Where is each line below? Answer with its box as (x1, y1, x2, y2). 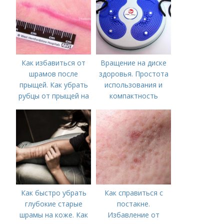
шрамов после (29, 69, 78, 79)
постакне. (117, 199, 150, 209)
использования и (104, 80, 163, 90)
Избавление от (107, 210, 160, 220)
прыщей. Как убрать (19, 80, 88, 90)
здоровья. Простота (98, 69, 168, 79)
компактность (109, 91, 158, 101)
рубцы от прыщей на (18, 91, 89, 101)
